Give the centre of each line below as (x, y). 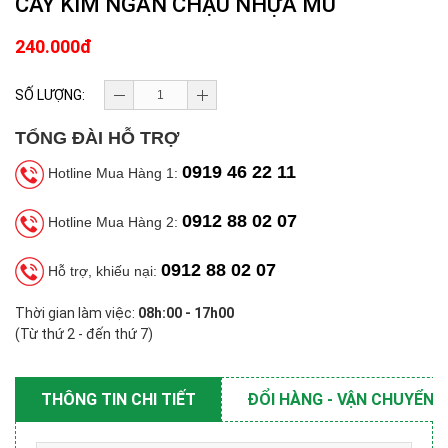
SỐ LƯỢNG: (50, 95)
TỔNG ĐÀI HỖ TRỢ (97, 138)
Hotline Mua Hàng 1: (113, 173)
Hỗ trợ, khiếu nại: (102, 270)
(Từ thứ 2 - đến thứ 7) (84, 334)
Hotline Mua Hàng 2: (113, 221)
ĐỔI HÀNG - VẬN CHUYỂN (340, 400)
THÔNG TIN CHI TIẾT (118, 400)
